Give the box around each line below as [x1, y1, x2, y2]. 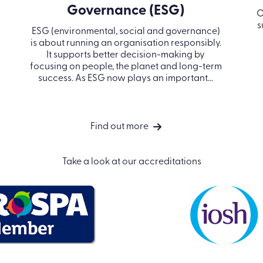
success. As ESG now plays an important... [38, 73, 213, 83]
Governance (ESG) [67, 4, 184, 18]
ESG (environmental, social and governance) [31, 26, 220, 36]
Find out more [90, 122, 149, 131]
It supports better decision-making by [46, 50, 205, 60]
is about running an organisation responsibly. [30, 38, 221, 48]
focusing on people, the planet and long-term [29, 62, 222, 72]
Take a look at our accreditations [62, 157, 201, 167]
